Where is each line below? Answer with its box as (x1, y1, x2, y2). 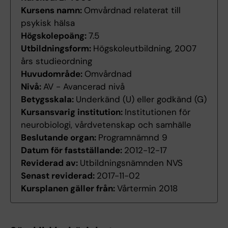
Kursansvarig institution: (21, 106, 125, 118)
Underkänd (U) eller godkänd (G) (76, 94, 207, 105)
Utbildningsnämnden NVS (80, 157, 183, 169)
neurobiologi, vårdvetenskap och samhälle (21, 119, 191, 131)
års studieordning (21, 55, 92, 67)
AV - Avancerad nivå (43, 81, 125, 93)
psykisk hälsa (21, 17, 75, 29)
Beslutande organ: (21, 132, 98, 144)
